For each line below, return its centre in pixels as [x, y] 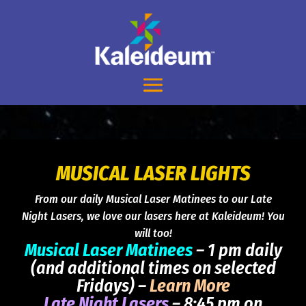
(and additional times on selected [153, 268]
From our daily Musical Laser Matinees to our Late [153, 199]
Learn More [190, 286]
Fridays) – [113, 286]
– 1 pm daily [237, 251]
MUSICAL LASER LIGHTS [153, 174]
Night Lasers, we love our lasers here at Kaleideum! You [153, 217]
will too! [153, 234]
